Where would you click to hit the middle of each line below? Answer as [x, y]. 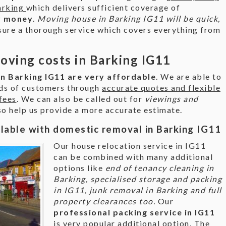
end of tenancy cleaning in [160, 168]
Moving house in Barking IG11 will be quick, [129, 18]
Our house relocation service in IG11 [130, 146]
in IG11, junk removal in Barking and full [138, 190]
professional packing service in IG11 [134, 212]
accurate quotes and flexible [161, 88]
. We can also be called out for [80, 99]
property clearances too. [104, 201]
